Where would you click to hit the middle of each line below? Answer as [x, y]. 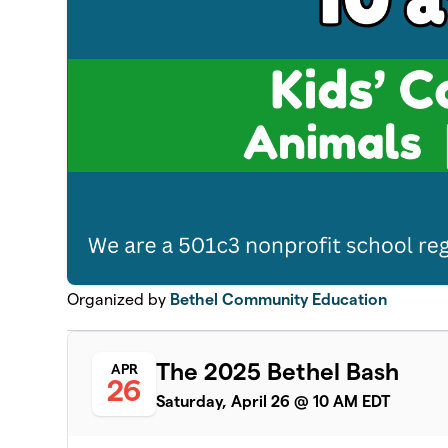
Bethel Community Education [279, 299]
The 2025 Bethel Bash [278, 372]
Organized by [119, 299]
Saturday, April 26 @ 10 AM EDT [273, 402]
